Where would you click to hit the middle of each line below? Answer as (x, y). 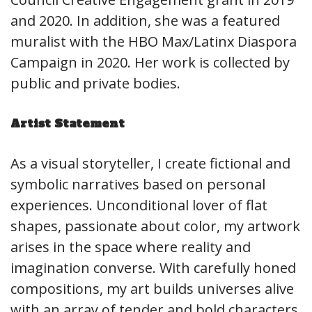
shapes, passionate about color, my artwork (155, 226)
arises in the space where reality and (131, 247)
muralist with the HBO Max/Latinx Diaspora (154, 41)
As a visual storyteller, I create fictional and (150, 163)
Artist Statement (68, 123)
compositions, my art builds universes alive (152, 289)
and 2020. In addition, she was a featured (145, 21)
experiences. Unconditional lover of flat (139, 205)
